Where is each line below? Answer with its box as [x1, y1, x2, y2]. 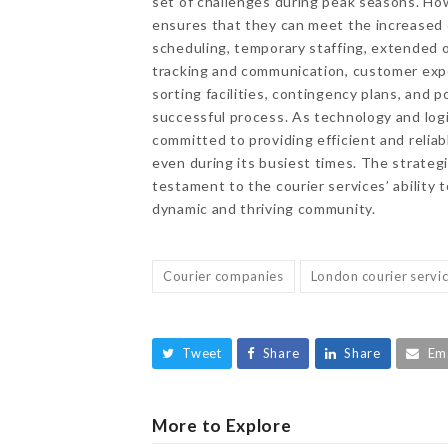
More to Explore [152, 414, 292, 436]
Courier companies [162, 267, 284, 284]
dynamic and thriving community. [152, 200, 376, 217]
